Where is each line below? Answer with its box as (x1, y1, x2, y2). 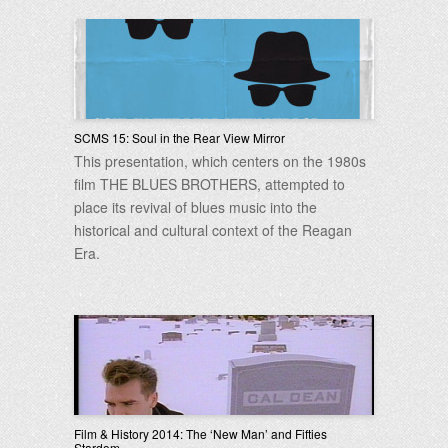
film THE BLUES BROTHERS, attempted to (74, 174, 345, 194)
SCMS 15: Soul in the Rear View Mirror (74, 129, 285, 146)
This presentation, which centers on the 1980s (74, 151, 366, 171)
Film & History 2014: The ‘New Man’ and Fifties (74, 425, 327, 442)
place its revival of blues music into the (74, 197, 317, 217)
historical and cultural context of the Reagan (74, 220, 352, 240)
